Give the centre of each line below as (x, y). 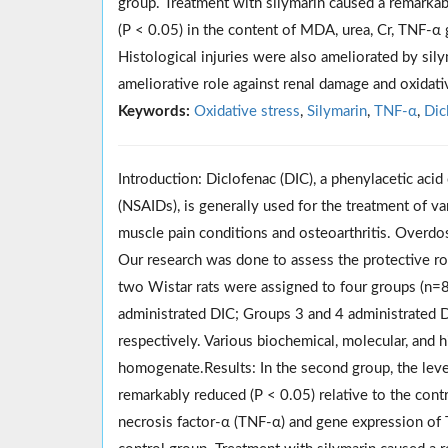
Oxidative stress (247, 112)
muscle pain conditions (195, 234)
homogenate (159, 369)
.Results (226, 369)
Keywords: (154, 112)
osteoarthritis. (345, 234)
